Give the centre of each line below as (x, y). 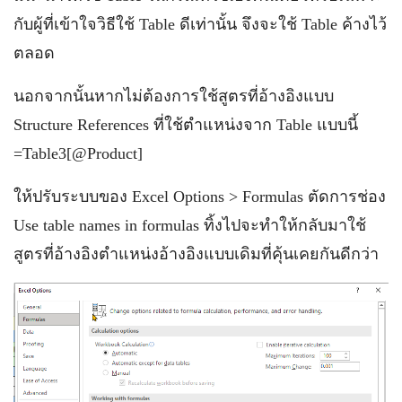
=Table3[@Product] (78, 153)
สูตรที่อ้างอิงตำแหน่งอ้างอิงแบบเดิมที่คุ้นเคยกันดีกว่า (196, 254)
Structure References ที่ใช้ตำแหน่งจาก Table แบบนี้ (186, 125)
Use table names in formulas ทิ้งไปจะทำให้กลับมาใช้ (190, 225)
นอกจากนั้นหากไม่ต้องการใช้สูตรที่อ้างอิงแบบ (174, 96)
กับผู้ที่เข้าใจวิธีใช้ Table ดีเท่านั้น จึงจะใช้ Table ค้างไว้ (200, 24)
